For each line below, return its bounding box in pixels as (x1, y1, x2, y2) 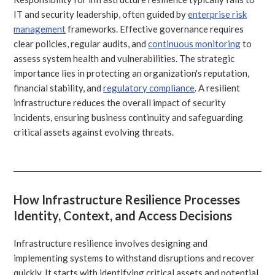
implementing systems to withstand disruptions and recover (14, 252, 255, 263)
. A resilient (195, 82, 241, 93)
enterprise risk (188, 8, 247, 20)
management (14, 23, 66, 34)
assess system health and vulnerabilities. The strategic (14, 52, 235, 64)
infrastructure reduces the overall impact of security (14, 96, 227, 108)
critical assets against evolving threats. (14, 126, 174, 137)
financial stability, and (14, 82, 104, 93)
